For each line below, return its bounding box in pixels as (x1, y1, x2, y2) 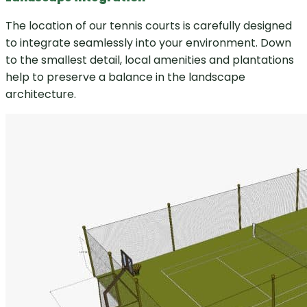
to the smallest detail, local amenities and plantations (5, 52, 294, 69)
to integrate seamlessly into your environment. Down (5, 35, 291, 51)
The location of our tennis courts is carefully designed (5, 18, 292, 34)
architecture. (5, 86, 76, 103)
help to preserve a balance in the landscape (5, 69, 245, 86)
